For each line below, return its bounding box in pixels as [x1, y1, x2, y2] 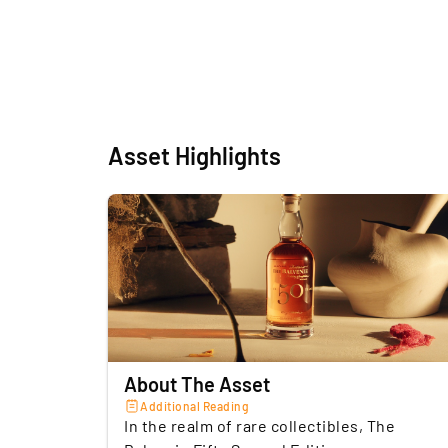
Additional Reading [140, 398, 249, 413]
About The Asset [124, 371, 270, 396]
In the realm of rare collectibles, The [124, 415, 395, 435]
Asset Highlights [108, 140, 281, 170]
